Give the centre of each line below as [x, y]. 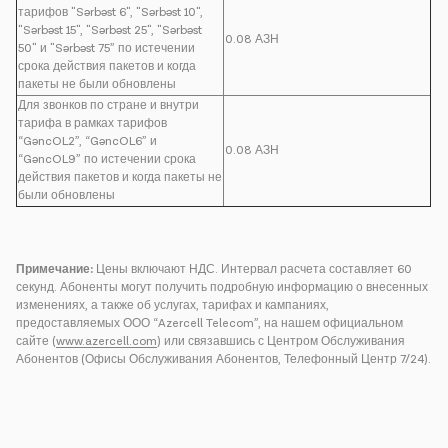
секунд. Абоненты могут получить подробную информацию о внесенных [222, 287]
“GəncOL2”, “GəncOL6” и [87, 141]
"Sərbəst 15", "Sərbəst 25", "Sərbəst [110, 30]
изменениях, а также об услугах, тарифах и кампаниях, [172, 305]
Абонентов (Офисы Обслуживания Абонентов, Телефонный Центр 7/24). [223, 359]
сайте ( [36, 341]
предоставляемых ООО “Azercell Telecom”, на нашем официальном [209, 323]
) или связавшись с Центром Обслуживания [281, 341]
